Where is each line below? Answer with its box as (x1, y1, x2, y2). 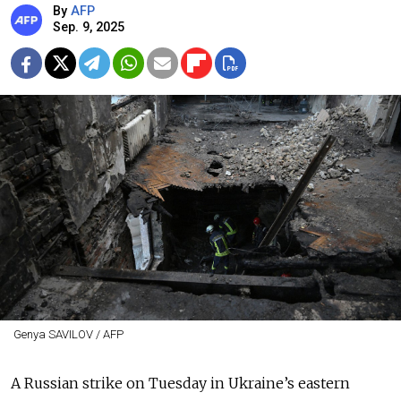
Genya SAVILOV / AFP (13, 328, 124, 342)
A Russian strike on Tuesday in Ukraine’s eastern (11, 374, 350, 393)
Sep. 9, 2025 (53, 20, 124, 36)
